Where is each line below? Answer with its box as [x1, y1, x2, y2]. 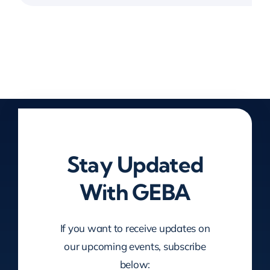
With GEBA [79, 178, 191, 206]
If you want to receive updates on [60, 221, 210, 234]
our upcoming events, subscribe [64, 239, 206, 253]
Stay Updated [66, 150, 204, 178]
